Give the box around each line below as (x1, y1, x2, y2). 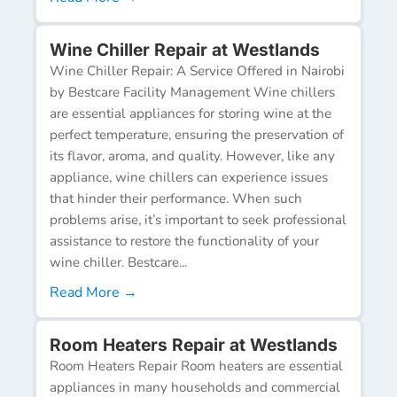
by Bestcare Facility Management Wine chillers (50, 82, 335, 101)
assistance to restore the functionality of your (50, 231, 319, 250)
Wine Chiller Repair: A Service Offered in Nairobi (50, 61, 345, 80)
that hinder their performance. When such (50, 189, 302, 207)
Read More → (50, 282, 137, 302)
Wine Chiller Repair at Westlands (50, 38, 320, 60)
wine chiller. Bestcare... (50, 253, 187, 271)
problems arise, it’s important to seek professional (50, 210, 346, 229)
